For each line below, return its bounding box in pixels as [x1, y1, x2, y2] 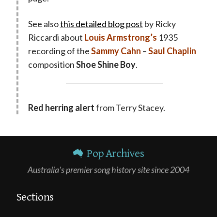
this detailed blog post [60, 18, 143, 30]
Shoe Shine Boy [76, 59, 136, 70]
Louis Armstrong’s [84, 32, 157, 43]
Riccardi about [28, 32, 84, 43]
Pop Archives [83, 147, 144, 161]
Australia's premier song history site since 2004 [27, 164, 189, 175]
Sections [16, 190, 54, 204]
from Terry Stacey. [94, 102, 165, 113]
